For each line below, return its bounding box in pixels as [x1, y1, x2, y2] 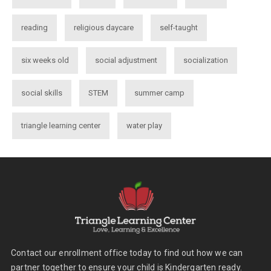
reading [21, 23, 48, 32]
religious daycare [74, 23, 134, 32]
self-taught [160, 23, 198, 32]
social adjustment [95, 56, 157, 65]
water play [126, 121, 162, 130]
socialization [183, 56, 228, 65]
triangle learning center [21, 121, 100, 130]
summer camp [134, 88, 184, 97]
